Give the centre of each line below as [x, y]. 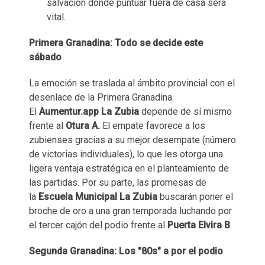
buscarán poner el [195, 196]
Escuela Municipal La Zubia [98, 196]
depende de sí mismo [185, 111]
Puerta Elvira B [199, 225]
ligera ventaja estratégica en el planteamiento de [129, 168]
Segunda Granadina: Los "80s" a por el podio [126, 251]
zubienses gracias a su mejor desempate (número [132, 140]
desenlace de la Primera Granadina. [101, 97]
